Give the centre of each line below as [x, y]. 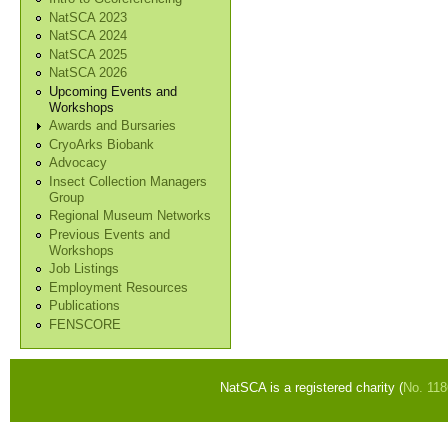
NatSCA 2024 [88, 36]
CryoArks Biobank [102, 144]
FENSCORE [85, 324]
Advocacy [78, 163]
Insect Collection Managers [128, 181]
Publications [85, 306]
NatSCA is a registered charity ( [311, 387]
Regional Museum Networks [130, 216]
